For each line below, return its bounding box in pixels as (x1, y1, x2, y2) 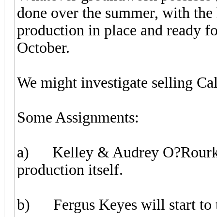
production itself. (17, 161, 123, 178)
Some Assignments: (17, 108, 139, 126)
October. (17, 39, 70, 56)
